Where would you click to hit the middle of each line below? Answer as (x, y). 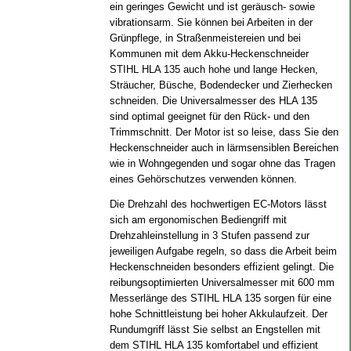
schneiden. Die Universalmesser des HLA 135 (213, 101)
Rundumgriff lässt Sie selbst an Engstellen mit (215, 329)
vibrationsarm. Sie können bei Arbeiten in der (211, 22)
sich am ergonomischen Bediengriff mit (198, 220)
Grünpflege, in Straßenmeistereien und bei (205, 38)
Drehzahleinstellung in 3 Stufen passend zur (209, 235)
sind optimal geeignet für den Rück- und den (209, 116)
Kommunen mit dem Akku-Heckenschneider (209, 54)
